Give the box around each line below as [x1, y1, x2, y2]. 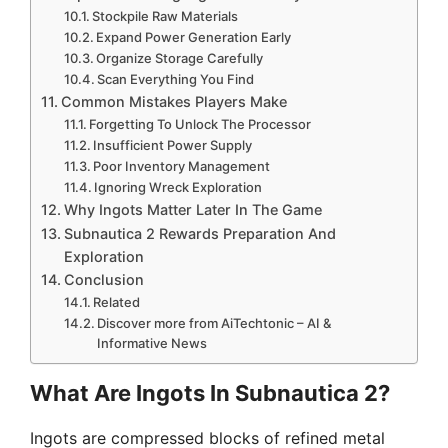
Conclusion [63, 270, 144, 288]
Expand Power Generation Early [96, 28, 292, 45]
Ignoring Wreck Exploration [94, 178, 263, 195]
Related [93, 293, 141, 310]
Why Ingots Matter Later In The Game [63, 200, 322, 218]
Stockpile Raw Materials [92, 7, 239, 24]
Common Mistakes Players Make [60, 92, 287, 110]
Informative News [97, 334, 208, 351]
